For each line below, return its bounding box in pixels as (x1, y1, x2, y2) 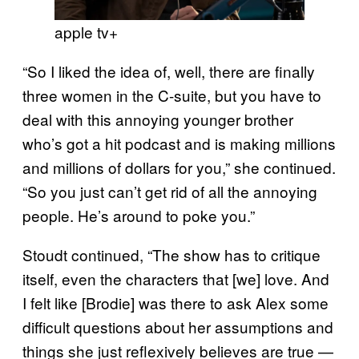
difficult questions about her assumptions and (22, 315, 333, 337)
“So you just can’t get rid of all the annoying (22, 179, 317, 202)
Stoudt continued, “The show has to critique (22, 243, 321, 265)
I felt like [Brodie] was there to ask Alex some (22, 291, 329, 313)
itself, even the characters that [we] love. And (22, 267, 329, 289)
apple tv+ (54, 20, 118, 42)
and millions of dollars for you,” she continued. (22, 155, 336, 178)
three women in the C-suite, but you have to (22, 83, 321, 106)
